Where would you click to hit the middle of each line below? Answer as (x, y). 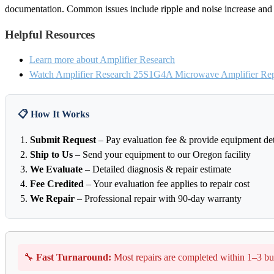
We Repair (52, 199)
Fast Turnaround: (74, 257)
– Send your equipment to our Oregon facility (162, 155)
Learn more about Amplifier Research (102, 60)
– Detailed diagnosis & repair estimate (157, 169)
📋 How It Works (54, 114)
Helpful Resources (50, 34)
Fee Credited (57, 184)
